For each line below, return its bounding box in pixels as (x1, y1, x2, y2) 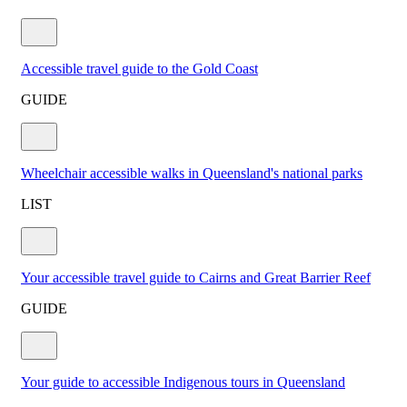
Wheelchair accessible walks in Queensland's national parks (21, 164, 362, 181)
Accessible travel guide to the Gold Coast (21, 60, 258, 76)
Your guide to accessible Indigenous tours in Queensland (21, 373, 345, 390)
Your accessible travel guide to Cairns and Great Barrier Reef (21, 269, 371, 285)
